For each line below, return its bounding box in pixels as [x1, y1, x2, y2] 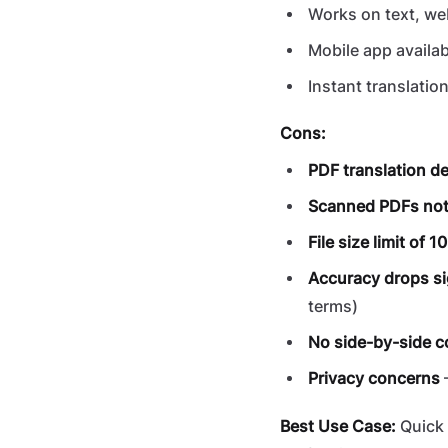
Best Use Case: [280, 417, 396, 436]
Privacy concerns [308, 369, 440, 388]
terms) [308, 297, 358, 316]
